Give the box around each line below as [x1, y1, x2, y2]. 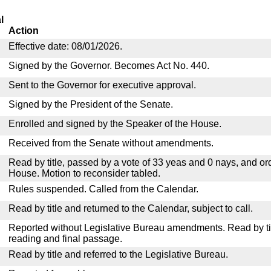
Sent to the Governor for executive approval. [8, 80, 196, 90]
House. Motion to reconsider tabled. [8, 168, 160, 178]
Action [8, 25, 39, 36]
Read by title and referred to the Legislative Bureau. [8, 249, 228, 260]
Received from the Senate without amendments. [8, 138, 214, 148]
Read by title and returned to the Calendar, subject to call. [8, 203, 253, 214]
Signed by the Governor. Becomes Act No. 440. [8, 60, 209, 71]
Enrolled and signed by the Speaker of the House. [8, 119, 221, 129]
